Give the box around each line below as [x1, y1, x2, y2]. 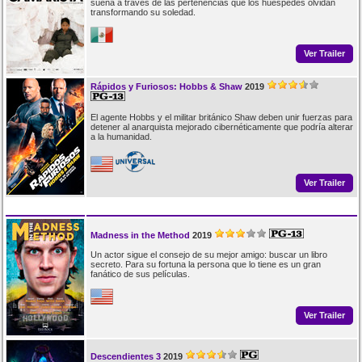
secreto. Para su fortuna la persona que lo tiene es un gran [90, 259, 321, 269]
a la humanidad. [90, 131, 152, 141]
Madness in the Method [90, 229, 190, 240]
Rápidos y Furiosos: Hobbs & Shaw [90, 81, 242, 91]
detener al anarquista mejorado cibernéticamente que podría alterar [90, 121, 353, 132]
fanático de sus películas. [90, 268, 190, 279]
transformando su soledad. [90, 6, 196, 17]
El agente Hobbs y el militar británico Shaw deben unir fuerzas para [90, 112, 352, 122]
